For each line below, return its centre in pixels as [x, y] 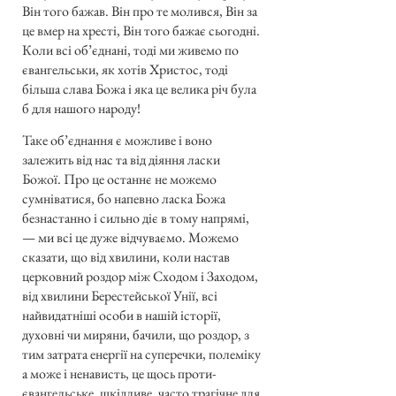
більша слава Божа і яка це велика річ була [139, 88]
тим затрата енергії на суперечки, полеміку [141, 354]
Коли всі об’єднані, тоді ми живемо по [130, 49]
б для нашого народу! [81, 108]
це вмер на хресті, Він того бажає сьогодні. [141, 30]
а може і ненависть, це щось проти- [119, 374]
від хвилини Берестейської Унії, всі [120, 296]
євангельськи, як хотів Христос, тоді [125, 69]
